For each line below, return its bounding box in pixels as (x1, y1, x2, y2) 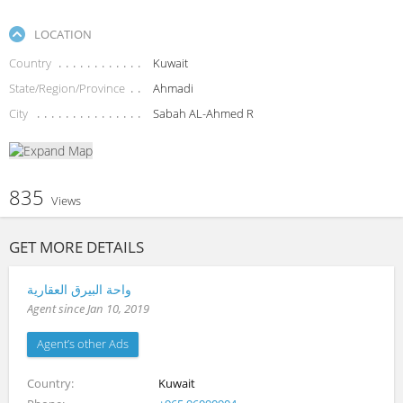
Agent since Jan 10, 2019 (27, 300, 149, 318)
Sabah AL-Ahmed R (152, 104, 254, 121)
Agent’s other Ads (37, 336, 129, 353)
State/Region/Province (9, 79, 125, 96)
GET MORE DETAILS (9, 237, 144, 258)
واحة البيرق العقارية (27, 281, 131, 299)
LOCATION (34, 25, 92, 42)
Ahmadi (152, 79, 193, 96)
